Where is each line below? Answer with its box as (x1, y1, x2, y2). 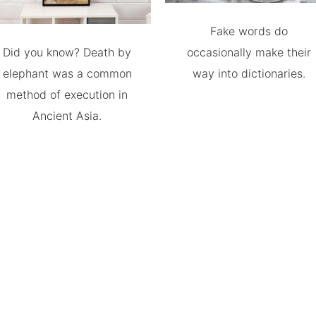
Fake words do (209, 24, 288, 38)
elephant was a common (2, 66, 132, 80)
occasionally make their (186, 45, 311, 59)
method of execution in (6, 87, 128, 102)
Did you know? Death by (3, 45, 132, 59)
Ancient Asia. (32, 109, 102, 123)
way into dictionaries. (192, 66, 305, 80)
